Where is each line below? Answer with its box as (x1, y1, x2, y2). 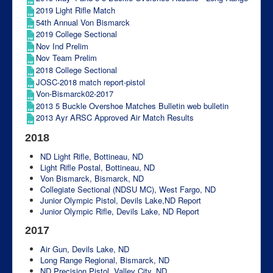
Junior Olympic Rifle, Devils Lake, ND (40, 205, 174, 217)
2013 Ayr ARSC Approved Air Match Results (36, 112, 194, 124)
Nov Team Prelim (36, 52, 97, 64)
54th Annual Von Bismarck (36, 16, 130, 28)
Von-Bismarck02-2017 (36, 88, 113, 100)
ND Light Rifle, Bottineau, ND (40, 150, 143, 162)
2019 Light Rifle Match (36, 4, 115, 16)
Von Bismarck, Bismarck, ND (40, 172, 144, 184)
